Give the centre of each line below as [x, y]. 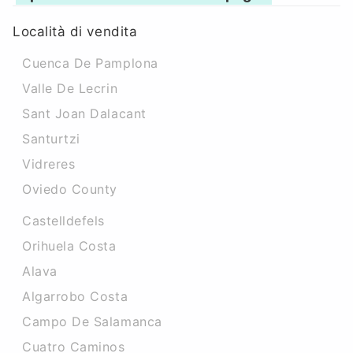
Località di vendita [75, 32]
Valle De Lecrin [70, 88]
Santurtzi [51, 139]
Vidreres [49, 164]
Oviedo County [70, 189]
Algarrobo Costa [75, 296]
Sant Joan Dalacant [84, 113]
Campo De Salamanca [92, 321]
